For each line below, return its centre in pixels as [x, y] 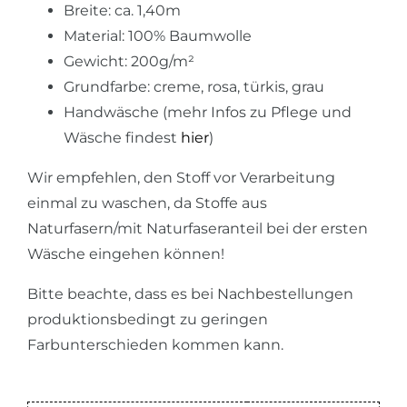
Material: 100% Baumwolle [158, 35]
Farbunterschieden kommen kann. [155, 344]
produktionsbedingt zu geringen [148, 319]
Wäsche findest [122, 137]
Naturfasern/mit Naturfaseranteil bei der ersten [198, 228]
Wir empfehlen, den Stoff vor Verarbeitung [181, 177]
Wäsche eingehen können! [126, 253]
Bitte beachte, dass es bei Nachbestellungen [190, 293]
